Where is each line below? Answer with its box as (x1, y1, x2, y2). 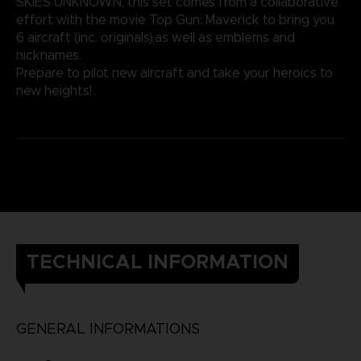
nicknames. (15, 47, 81, 63)
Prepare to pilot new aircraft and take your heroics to (15, 64, 333, 81)
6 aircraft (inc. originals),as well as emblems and (15, 29, 295, 45)
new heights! (15, 82, 92, 98)
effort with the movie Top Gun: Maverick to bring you (15, 11, 334, 27)
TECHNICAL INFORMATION (26, 249, 288, 274)
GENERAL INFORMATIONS (15, 319, 200, 338)
